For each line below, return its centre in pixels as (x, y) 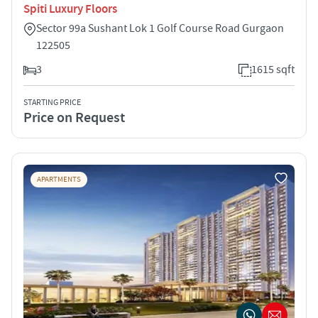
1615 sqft (273, 69)
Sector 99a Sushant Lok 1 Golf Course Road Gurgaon (160, 28)
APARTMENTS (59, 179)
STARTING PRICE (52, 102)
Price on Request (74, 117)
